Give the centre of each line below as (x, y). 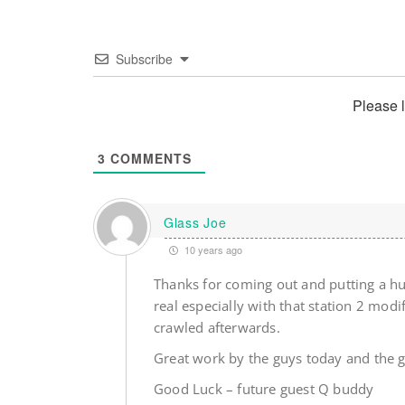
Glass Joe (195, 222)
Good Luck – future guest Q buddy (264, 389)
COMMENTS (149, 159)
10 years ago (212, 250)
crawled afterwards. (217, 328)
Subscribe (144, 59)
